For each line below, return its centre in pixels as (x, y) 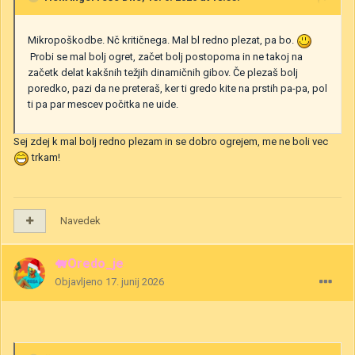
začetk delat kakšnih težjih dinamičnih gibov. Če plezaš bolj (163, 72)
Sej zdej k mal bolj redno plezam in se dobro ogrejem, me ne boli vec (171, 141)
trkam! (46, 157)
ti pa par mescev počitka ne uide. (103, 104)
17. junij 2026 (135, 282)
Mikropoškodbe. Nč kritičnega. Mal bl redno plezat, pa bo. (162, 40)
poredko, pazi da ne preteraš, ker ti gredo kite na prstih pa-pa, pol (177, 88)
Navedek (80, 221)
